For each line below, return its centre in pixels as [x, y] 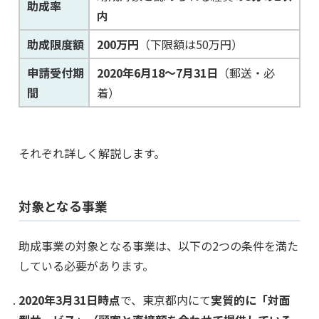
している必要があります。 [86, 266]
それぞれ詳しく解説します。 [92, 153]
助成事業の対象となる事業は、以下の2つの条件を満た [158, 246]
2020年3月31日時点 [69, 300]
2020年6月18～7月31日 [157, 73]
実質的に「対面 [251, 300]
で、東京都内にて [166, 300]
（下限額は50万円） [191, 45]
